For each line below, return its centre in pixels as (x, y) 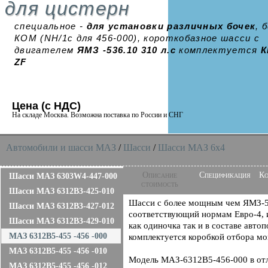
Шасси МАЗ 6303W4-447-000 (63, 176)
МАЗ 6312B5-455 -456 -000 (58, 236)
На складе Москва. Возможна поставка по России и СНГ (98, 115)
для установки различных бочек (171, 26)
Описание (159, 175)
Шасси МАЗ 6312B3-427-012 (62, 206)
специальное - (51, 26)
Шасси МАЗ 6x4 (191, 147)
